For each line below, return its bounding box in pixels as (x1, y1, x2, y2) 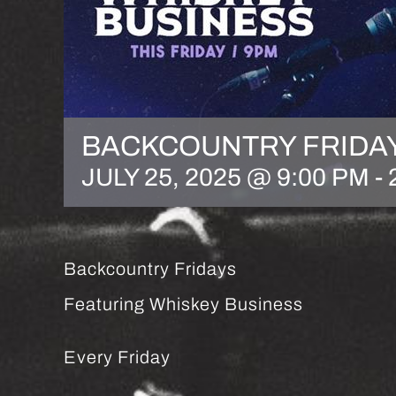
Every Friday (64, 347, 171, 367)
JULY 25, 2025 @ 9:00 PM (81, 164, 369, 191)
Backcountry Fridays (64, 259, 237, 278)
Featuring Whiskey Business (64, 294, 303, 314)
